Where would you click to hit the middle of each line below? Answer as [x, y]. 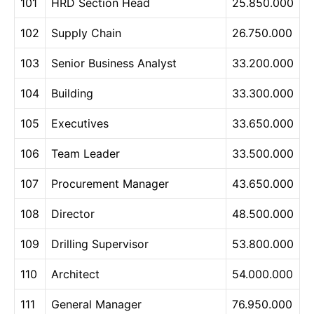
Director [73, 214]
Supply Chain [86, 33]
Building [72, 94]
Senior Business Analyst [114, 63]
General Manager [96, 305]
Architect [75, 274]
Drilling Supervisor [100, 244]
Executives [80, 124]
